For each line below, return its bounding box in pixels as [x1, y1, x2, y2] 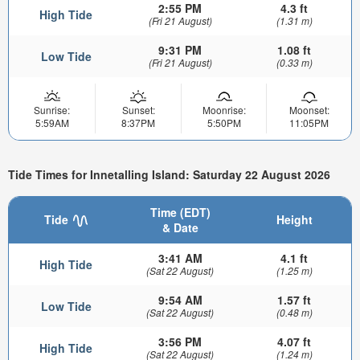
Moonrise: [202, 102, 246, 117]
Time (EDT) [149, 203, 211, 220]
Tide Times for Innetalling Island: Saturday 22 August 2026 [8, 166, 330, 183]
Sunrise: [34, 102, 70, 117]
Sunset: [121, 102, 155, 117]
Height [276, 211, 313, 227]
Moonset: [288, 102, 329, 117]
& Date [162, 219, 198, 235]
